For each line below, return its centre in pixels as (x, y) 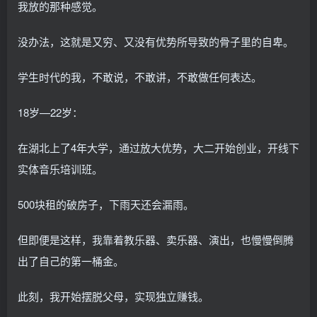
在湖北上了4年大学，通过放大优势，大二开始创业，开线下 (158, 147)
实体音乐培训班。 (60, 168)
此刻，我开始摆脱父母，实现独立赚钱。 (113, 296)
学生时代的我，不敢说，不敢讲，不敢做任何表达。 (140, 76)
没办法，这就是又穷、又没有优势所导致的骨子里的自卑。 (156, 41)
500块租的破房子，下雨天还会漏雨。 (106, 204)
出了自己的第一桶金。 (71, 260)
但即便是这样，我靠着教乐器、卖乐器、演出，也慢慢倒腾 (156, 239)
